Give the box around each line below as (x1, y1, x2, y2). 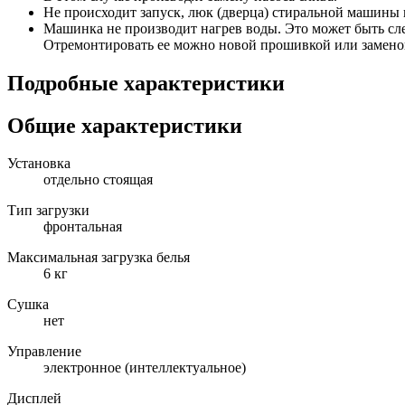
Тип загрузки (7, 202, 89, 219)
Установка (7, 155, 71, 172)
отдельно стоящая (43, 172, 153, 188)
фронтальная (43, 219, 122, 235)
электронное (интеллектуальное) (43, 360, 246, 376)
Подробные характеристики (7, 71, 285, 95)
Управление (7, 344, 81, 360)
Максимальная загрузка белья (7, 250, 190, 266)
